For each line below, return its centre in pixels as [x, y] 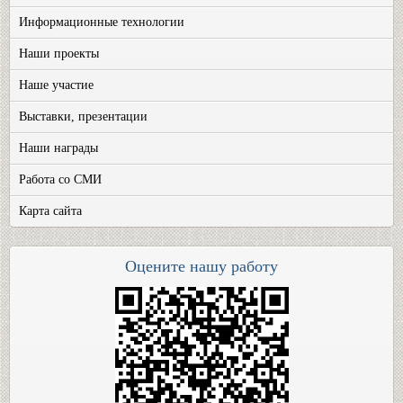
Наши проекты [59, 53]
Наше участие [56, 85]
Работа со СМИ [60, 179]
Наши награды [58, 148]
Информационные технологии [102, 22]
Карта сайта [50, 210]
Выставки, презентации [83, 116]
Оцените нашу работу [201, 266]
